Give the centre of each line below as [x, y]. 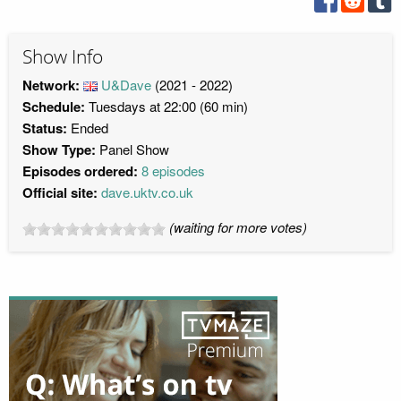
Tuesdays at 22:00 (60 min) [166, 106]
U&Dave [126, 84]
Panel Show [134, 149]
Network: [53, 85]
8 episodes [173, 170]
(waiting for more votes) [238, 226]
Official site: [60, 192]
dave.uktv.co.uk [147, 192]
